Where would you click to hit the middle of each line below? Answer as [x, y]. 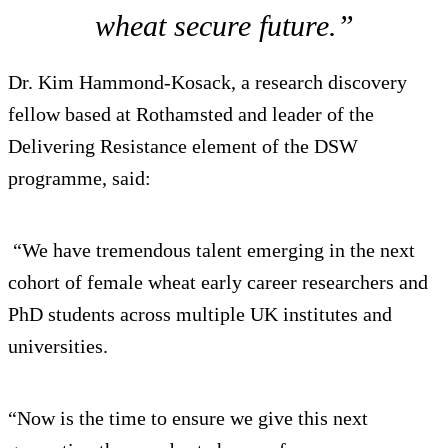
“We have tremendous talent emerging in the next [211, 249]
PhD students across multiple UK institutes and [200, 313]
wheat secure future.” [224, 25]
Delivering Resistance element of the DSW [183, 145]
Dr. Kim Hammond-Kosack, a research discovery [207, 81]
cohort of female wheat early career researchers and [218, 281]
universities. [58, 345]
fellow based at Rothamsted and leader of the [191, 113]
